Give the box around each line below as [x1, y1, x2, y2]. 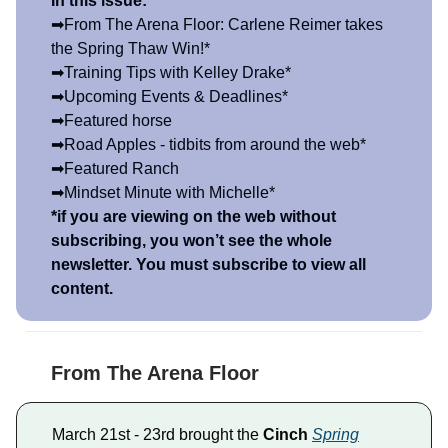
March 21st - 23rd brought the [52, 426, 263, 444]
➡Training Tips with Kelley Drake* [51, 64, 291, 82]
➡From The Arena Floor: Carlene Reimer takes [51, 16, 383, 34]
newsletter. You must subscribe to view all [51, 256, 366, 274]
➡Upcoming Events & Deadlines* [51, 88, 288, 106]
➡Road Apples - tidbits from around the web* [51, 136, 366, 154]
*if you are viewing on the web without [51, 208, 336, 226]
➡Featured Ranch [51, 160, 179, 178]
